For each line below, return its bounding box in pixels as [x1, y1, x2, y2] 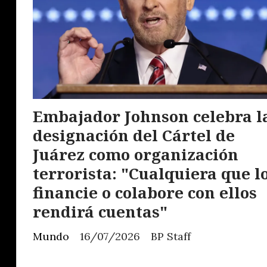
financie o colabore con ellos [33, 182, 257, 204]
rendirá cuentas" [33, 201, 167, 223]
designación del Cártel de [33, 125, 235, 147]
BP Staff [151, 229, 191, 244]
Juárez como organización [33, 144, 238, 166]
